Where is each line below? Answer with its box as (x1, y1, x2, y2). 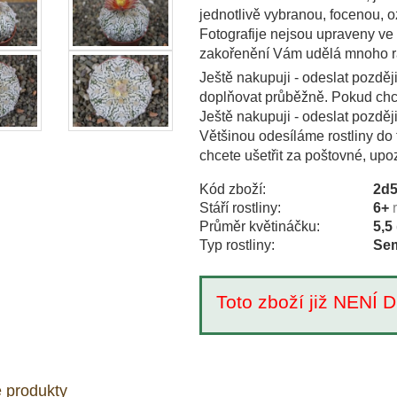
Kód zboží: (198, 181, 266, 197)
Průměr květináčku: (198, 218, 320, 234)
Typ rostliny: (198, 237, 275, 253)
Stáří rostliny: (198, 199, 281, 215)
